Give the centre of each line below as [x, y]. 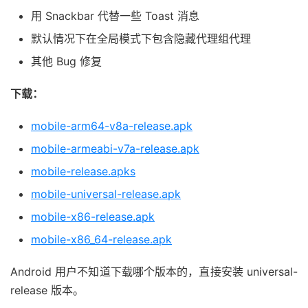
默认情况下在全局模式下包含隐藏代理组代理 [141, 39]
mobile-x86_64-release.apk [101, 240]
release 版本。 [47, 290]
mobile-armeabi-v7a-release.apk [115, 149]
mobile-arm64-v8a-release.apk [112, 126]
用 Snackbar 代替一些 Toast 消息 [115, 16]
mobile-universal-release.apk [106, 194]
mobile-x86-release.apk [93, 217]
